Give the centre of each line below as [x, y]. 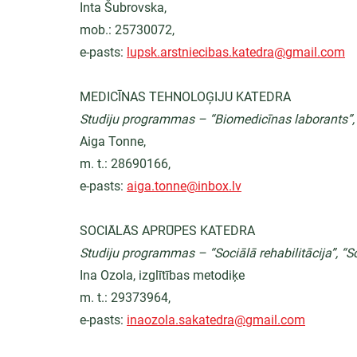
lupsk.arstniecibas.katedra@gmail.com [236, 52]
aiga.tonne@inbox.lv [184, 186]
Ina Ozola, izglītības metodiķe [162, 275]
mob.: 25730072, [127, 30]
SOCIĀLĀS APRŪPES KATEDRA [167, 231]
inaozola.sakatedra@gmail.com [216, 320]
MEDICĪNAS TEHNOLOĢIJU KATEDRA [185, 97]
